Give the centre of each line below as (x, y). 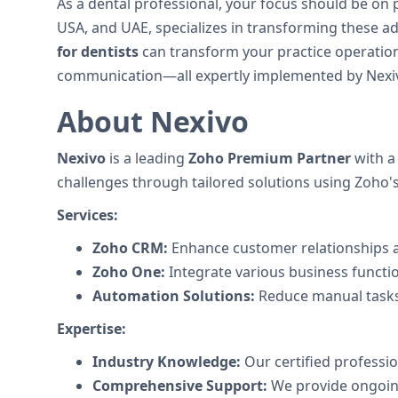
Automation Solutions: (174, 296)
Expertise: (92, 329)
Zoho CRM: (130, 248)
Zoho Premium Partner (270, 158)
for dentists (98, 52)
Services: (88, 215)
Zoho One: (129, 272)
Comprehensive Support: (180, 386)
